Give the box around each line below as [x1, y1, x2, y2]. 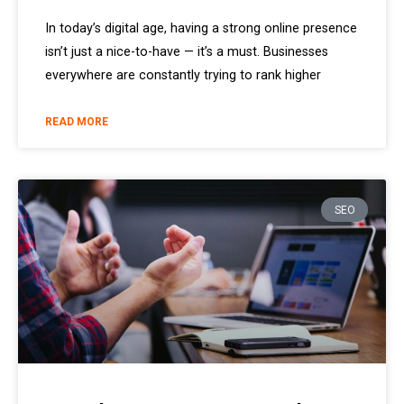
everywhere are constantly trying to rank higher [45, 68, 321, 84]
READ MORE [45, 115, 108, 129]
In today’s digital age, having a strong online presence [45, 21, 357, 37]
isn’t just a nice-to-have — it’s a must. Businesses [45, 44, 328, 60]
